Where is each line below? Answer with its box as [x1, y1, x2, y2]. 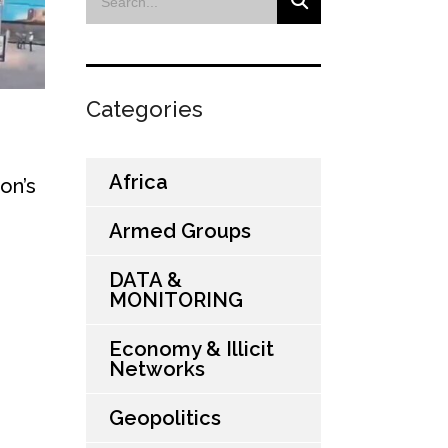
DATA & [109, 268, 182, 293]
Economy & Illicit [109, 337, 274, 362]
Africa [109, 170, 168, 195]
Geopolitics [109, 406, 221, 431]
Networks [109, 357, 205, 382]
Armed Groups [109, 219, 251, 244]
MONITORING [109, 288, 243, 313]
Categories [86, 96, 203, 123]
